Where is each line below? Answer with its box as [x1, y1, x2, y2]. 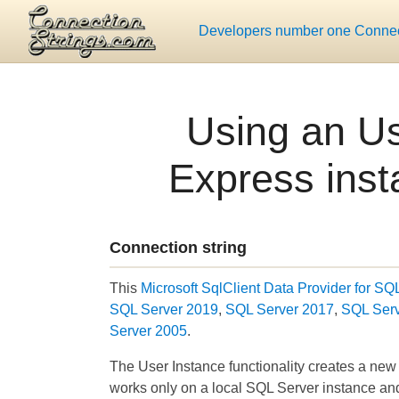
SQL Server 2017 [225, 302, 334, 318]
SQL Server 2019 [110, 302, 218, 318]
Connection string [110, 238, 247, 256]
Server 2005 [110, 323, 187, 339]
